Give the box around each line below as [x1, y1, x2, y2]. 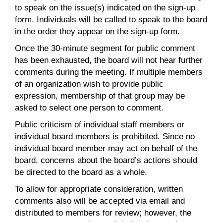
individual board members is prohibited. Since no [15, 131, 195, 141]
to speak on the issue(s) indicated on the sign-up [15, 2, 195, 12]
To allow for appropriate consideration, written [15, 183, 183, 194]
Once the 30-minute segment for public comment [15, 43, 195, 53]
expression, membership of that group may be [15, 90, 185, 101]
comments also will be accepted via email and [15, 195, 185, 206]
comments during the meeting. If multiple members [15, 66, 203, 77]
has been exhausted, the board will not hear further [15, 55, 203, 65]
